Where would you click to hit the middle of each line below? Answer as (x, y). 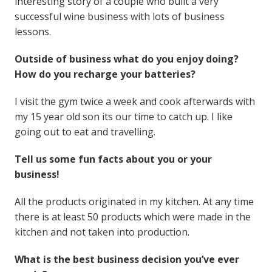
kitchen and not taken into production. (102, 232)
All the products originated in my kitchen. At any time (134, 201)
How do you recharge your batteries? (105, 74)
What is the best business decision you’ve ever (127, 259)
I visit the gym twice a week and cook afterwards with (134, 101)
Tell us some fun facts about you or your (113, 159)
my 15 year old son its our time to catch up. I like (123, 116)
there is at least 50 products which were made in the (132, 216)
